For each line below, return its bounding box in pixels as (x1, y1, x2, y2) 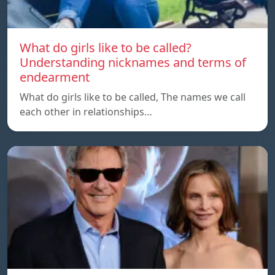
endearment (20, 68, 90, 85)
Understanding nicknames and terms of (20, 53, 246, 71)
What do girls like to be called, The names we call (20, 90, 246, 104)
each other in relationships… (20, 104, 152, 118)
